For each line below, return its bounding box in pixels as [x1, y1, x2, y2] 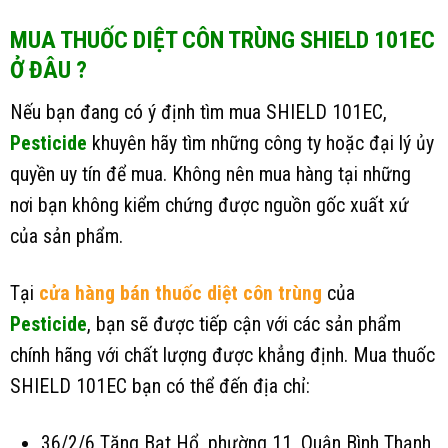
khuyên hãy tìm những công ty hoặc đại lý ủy [87, 132, 434, 156]
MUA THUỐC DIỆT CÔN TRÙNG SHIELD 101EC [10, 26, 435, 55]
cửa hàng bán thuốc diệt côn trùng [39, 281, 322, 305]
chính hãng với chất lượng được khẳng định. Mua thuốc [10, 343, 435, 367]
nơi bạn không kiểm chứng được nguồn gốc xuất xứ [10, 194, 409, 218]
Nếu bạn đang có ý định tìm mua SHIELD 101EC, [10, 101, 387, 125]
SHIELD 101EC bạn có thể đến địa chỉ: [10, 374, 310, 398]
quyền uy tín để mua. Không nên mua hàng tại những [10, 163, 411, 187]
